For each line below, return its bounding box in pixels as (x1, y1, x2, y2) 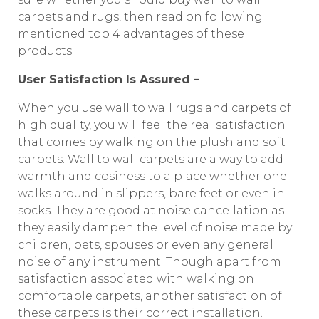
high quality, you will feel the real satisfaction (18, 118, 286, 132)
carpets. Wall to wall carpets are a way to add (18, 152, 283, 166)
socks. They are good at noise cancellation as (18, 204, 284, 217)
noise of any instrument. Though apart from (18, 255, 281, 268)
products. (18, 44, 74, 58)
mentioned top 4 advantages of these (18, 27, 244, 41)
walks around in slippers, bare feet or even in (18, 187, 285, 200)
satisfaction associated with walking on (18, 272, 254, 286)
